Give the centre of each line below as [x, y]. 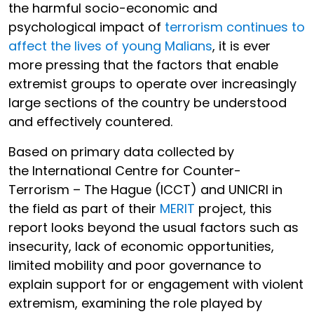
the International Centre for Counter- [125, 171]
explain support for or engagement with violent [156, 284]
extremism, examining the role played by [135, 303]
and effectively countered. [92, 122]
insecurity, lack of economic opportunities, [141, 246]
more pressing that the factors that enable [143, 65]
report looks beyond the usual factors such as [153, 227]
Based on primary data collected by [121, 152]
